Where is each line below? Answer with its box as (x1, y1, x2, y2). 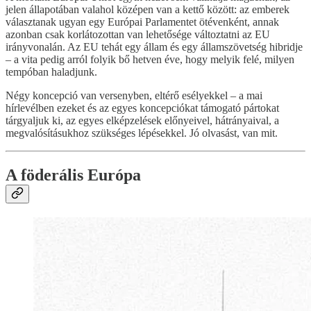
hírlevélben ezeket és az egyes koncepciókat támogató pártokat (6, 101, 279, 114)
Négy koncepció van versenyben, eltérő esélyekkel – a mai (6, 89, 262, 101)
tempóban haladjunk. (6, 65, 97, 78)
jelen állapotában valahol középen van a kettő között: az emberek (6, 3, 289, 15)
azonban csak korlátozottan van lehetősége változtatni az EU (6, 28, 270, 40)
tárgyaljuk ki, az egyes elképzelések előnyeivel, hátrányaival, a (6, 114, 279, 126)
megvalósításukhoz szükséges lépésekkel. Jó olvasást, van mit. (6, 126, 278, 139)
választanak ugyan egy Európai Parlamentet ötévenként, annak (6, 15, 279, 28)
